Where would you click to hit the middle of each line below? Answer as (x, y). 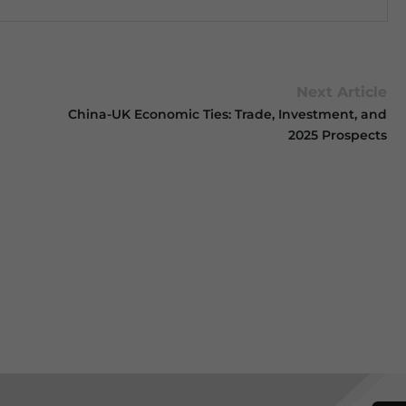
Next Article (342, 92)
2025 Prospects (338, 135)
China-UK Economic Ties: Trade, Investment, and (228, 114)
